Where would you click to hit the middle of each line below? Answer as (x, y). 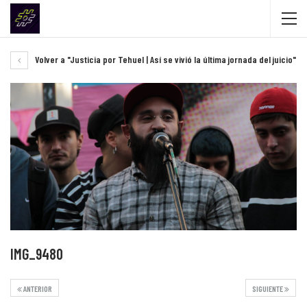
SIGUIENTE (268, 288)
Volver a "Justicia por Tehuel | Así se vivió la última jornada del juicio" (164, 59)
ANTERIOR (37, 288)
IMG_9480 (37, 253)
